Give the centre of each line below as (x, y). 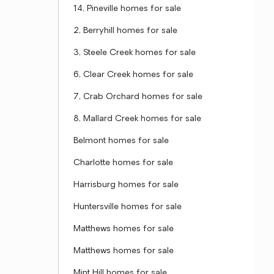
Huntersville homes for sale (128, 207)
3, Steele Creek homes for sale (135, 53)
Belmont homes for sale (121, 141)
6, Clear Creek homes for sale (133, 75)
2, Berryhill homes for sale (125, 31)
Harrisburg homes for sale (126, 185)
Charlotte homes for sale (123, 163)
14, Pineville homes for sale (127, 9)
